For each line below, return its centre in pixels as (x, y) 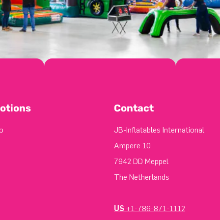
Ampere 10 (132, 146)
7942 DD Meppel (141, 161)
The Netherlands (142, 177)
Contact (134, 108)
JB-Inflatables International (159, 130)
